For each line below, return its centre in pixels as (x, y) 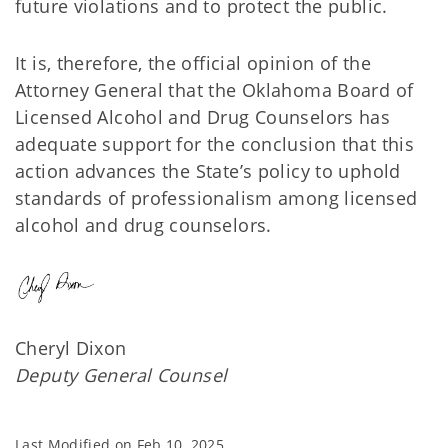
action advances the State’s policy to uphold (208, 171)
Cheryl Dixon (71, 348)
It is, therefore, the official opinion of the (193, 63)
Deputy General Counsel (124, 375)
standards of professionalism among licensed (216, 198)
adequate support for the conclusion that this (215, 144)
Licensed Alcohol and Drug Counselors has (203, 117)
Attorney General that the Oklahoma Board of (214, 90)
